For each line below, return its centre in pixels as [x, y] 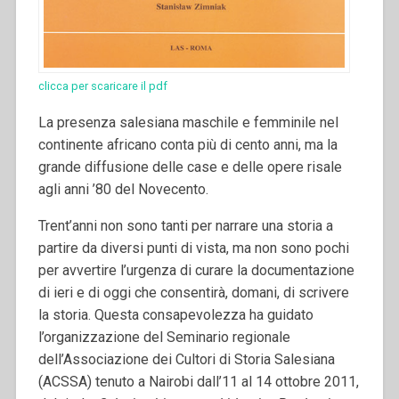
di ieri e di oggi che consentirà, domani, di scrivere [193, 292]
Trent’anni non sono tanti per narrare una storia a [185, 225]
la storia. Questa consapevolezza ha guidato [175, 314]
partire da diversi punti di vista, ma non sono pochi [193, 248]
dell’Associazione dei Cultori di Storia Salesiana [186, 359]
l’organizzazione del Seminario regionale [164, 337]
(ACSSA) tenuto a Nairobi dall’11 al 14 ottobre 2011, [198, 381]
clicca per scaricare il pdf [102, 85]
